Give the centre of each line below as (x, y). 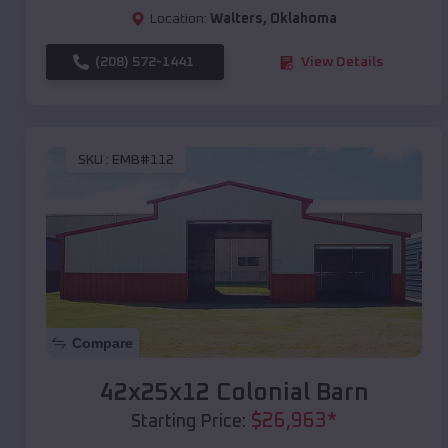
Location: (178, 19)
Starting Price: (188, 422)
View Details (342, 62)
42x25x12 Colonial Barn (234, 393)
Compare (102, 343)
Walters (236, 19)
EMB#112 (143, 159)
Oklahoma (303, 19)
